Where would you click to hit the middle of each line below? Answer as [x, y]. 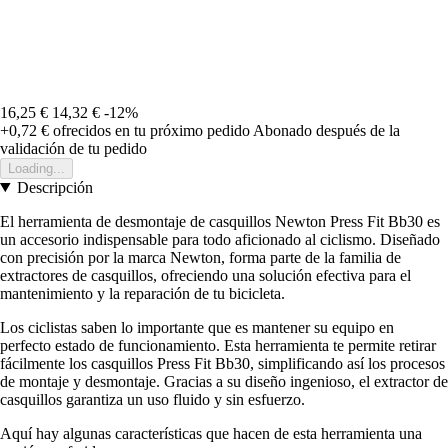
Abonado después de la [326, 130]
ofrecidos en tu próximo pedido [149, 130]
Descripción [54, 187]
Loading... [36, 168]
